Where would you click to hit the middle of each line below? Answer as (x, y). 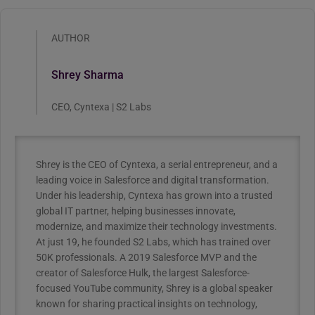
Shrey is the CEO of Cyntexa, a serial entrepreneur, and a (157, 165)
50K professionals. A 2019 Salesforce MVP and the (146, 258)
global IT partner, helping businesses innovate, (136, 211)
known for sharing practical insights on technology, (147, 304)
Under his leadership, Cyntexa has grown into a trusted (154, 196)
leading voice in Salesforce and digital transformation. (153, 180)
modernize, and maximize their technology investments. (156, 227)
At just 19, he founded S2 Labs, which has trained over (153, 242)
